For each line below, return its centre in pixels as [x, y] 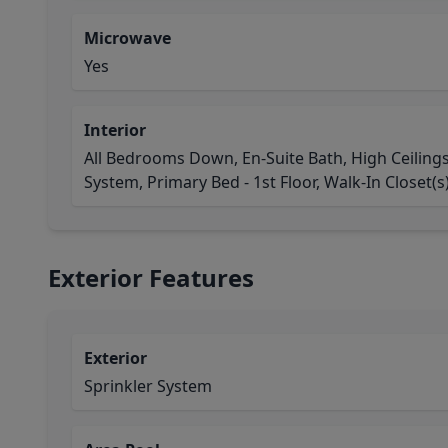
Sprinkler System [148, 386]
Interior [115, 130]
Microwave [127, 38]
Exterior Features [151, 277]
